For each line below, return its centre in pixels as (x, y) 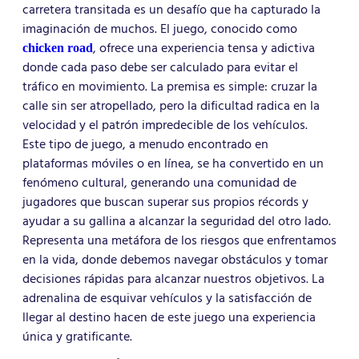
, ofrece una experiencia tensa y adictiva (204, 48)
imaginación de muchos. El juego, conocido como (160, 29)
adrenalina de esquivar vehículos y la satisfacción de (167, 298)
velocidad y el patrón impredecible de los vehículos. (165, 125)
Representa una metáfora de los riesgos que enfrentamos (179, 241)
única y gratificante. (77, 337)
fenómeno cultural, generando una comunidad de (159, 183)
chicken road (58, 48)
